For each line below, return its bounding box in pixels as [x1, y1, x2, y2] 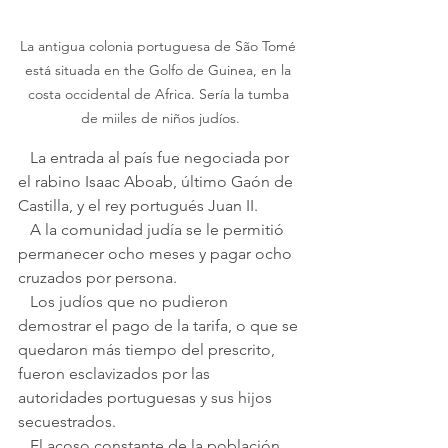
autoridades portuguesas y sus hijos [18, 388, 276, 408]
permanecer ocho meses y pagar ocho [18, 244, 296, 264]
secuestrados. [18, 412, 132, 432]
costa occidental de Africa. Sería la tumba [27, 85, 293, 104]
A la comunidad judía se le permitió [18, 220, 30, 240]
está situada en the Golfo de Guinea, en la [25, 61, 295, 80]
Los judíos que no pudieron [18, 292, 30, 312]
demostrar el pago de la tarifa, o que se [18, 316, 302, 336]
